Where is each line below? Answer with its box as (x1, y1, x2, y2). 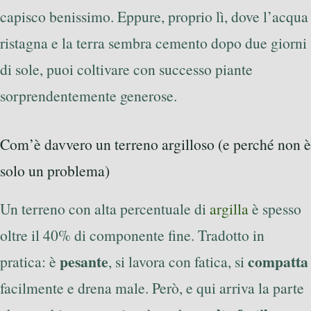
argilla (210, 198, 249, 219)
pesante (60, 250, 108, 272)
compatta (248, 250, 308, 272)
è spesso (249, 198, 301, 219)
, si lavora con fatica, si (108, 251, 248, 271)
